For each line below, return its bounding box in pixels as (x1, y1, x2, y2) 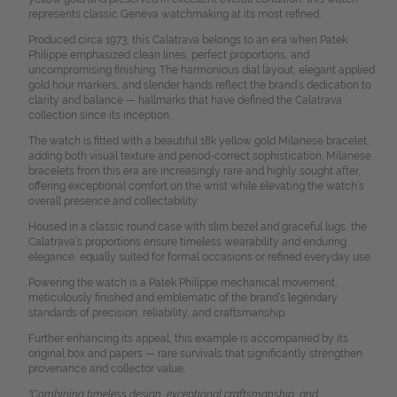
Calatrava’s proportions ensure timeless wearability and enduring (27, 236, 346, 249)
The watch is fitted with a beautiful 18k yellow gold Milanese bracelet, (27, 135, 370, 148)
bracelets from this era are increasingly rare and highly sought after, (27, 165, 361, 178)
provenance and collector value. (27, 362, 185, 376)
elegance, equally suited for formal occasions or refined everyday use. (27, 251, 372, 264)
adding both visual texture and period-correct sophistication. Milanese (27, 150, 371, 163)
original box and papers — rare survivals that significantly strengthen (27, 347, 362, 361)
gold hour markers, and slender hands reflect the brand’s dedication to (27, 79, 371, 92)
